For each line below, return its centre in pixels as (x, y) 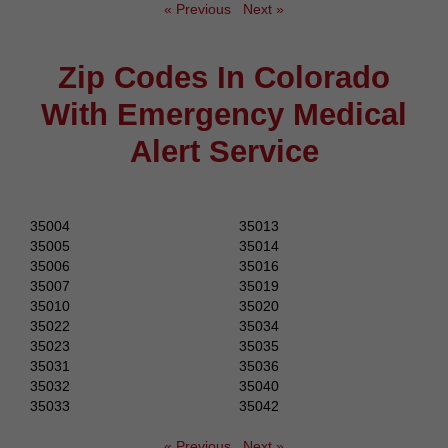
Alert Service (224, 152)
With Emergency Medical (224, 115)
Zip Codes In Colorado (224, 78)
